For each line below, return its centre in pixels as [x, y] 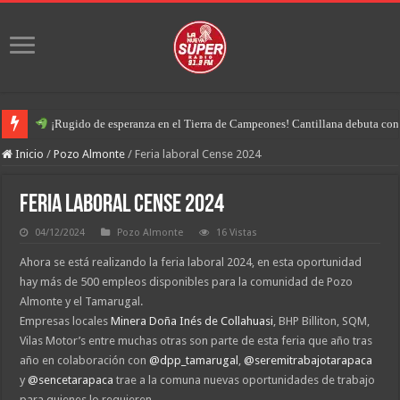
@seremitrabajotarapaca [308, 360]
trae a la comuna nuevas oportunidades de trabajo [245, 380]
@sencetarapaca [71, 380]
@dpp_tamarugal [194, 360]
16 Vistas [237, 233]
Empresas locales [66, 321]
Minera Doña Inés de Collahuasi [192, 321]
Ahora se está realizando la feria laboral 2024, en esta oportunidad [191, 262]
